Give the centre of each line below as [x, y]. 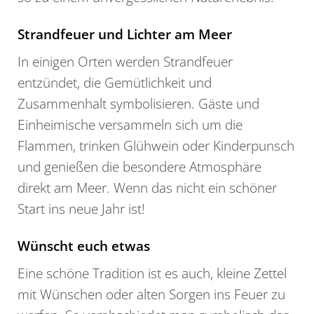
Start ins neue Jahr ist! [81, 208]
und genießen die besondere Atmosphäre [139, 166]
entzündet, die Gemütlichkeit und [115, 82]
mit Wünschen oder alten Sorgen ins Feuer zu [151, 294]
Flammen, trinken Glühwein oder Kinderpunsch [156, 145]
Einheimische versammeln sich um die [130, 124]
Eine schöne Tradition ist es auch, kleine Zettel [152, 273]
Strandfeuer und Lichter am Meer [125, 34]
